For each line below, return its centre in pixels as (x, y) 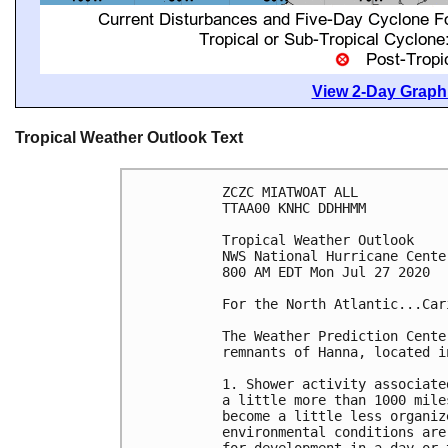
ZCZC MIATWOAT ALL (290, 192)
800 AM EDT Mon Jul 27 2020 (326, 272)
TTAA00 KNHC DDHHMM (294, 208)
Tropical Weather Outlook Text (129, 137)
